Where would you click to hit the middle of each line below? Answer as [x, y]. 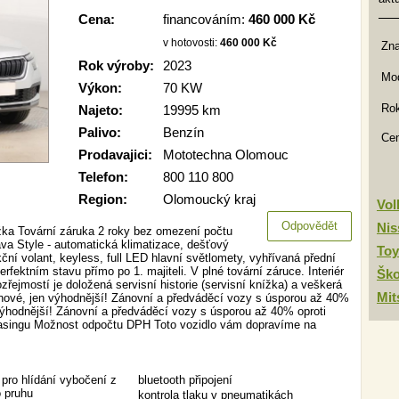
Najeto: [101, 110]
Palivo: [100, 132]
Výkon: [100, 88]
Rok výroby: [116, 65]
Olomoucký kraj [209, 199]
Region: [103, 199]
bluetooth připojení [185, 380]
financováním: [206, 19]
